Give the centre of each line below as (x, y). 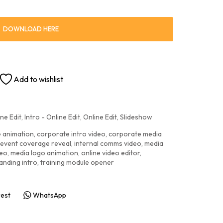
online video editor (111, 153)
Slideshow (136, 117)
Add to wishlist (38, 79)
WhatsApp (49, 195)
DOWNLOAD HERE (31, 29)
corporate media (135, 134)
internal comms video (108, 143)
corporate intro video (71, 134)
